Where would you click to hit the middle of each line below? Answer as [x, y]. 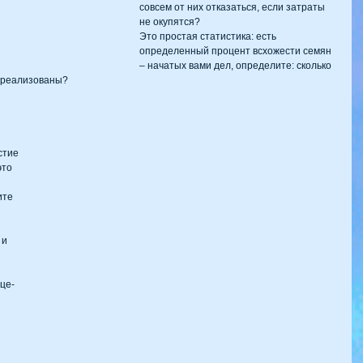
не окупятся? [170, 21]
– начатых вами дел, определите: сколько [237, 65]
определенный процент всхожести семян [237, 51]
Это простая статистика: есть [209, 36]
